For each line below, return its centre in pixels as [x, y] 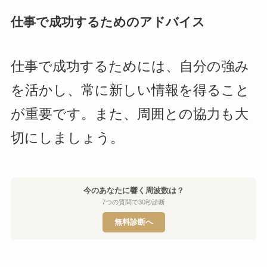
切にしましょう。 [67, 138]
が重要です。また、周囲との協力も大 [129, 114]
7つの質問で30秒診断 [133, 202]
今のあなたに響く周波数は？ [133, 190]
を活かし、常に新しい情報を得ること [130, 91]
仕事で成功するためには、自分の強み [130, 67]
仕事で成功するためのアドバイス [108, 22]
